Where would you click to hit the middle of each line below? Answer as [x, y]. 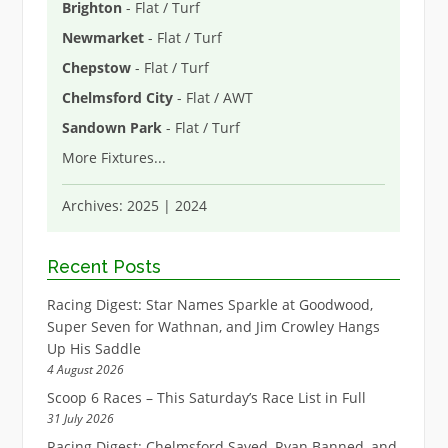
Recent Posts [103, 266]
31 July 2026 [80, 419]
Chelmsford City [117, 97]
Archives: [94, 205]
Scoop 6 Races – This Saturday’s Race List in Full [206, 398]
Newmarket [102, 37]
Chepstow [96, 67]
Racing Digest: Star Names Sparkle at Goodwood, [209, 305]
